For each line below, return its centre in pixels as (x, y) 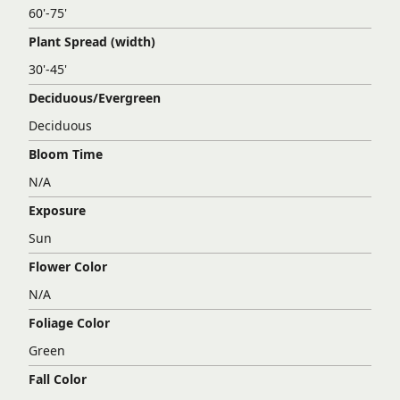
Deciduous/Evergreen (95, 98)
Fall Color (58, 379)
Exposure (57, 211)
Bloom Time (66, 154)
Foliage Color (69, 323)
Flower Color (68, 267)
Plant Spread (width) (92, 42)
